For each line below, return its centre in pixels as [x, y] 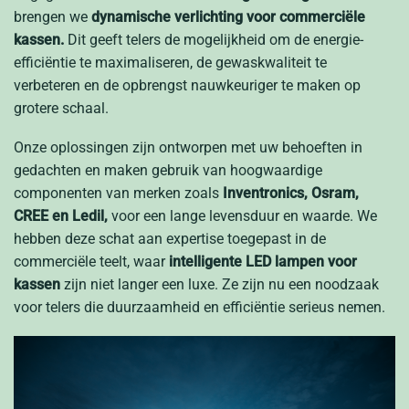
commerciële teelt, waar [91, 262]
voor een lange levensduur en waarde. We [242, 216]
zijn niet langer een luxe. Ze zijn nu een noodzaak [220, 285]
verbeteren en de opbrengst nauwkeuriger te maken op [187, 85]
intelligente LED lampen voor [263, 262]
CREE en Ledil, [61, 216]
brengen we [52, 16]
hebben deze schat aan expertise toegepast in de [170, 239]
